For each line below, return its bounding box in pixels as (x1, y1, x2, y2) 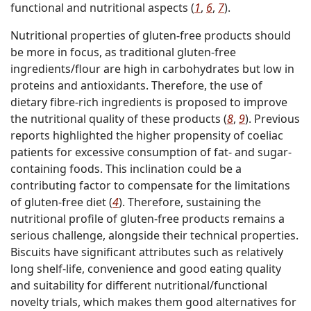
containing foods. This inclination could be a (10, 161, 242, 177)
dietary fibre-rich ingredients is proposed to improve (10, 94, 287, 110)
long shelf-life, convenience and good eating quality (10, 261, 281, 277)
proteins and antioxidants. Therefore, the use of (10, 78, 262, 94)
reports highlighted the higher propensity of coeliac (10, 128, 283, 144)
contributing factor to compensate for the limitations (10, 178, 290, 194)
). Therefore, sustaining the (119, 194, 261, 210)
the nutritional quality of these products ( (10, 111, 227, 127)
